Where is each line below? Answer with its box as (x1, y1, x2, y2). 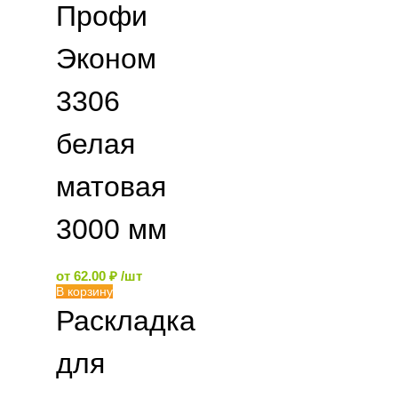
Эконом (56, 43, 156, 75)
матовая (56, 171, 166, 203)
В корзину (56, 284, 113, 298)
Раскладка (56, 305, 195, 337)
